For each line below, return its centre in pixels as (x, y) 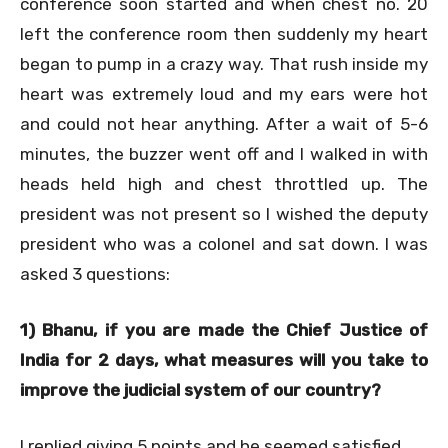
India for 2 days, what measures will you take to (224, 359)
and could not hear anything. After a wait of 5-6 (224, 123)
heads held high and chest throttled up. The (224, 183)
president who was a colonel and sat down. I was (224, 243)
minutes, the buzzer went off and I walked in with (224, 153)
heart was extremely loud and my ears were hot (224, 93)
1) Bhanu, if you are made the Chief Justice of (224, 329)
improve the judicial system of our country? (200, 389)
